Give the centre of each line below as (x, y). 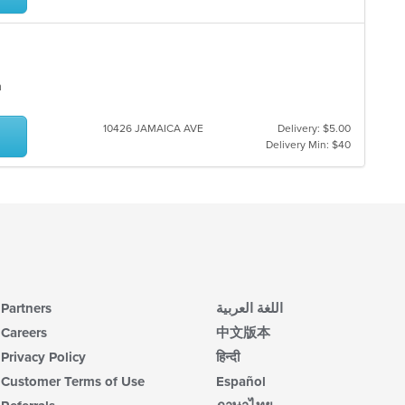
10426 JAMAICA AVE (153, 128)
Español (241, 381)
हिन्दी (228, 357)
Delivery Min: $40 (308, 145)
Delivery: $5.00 (314, 128)
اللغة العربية (250, 308)
